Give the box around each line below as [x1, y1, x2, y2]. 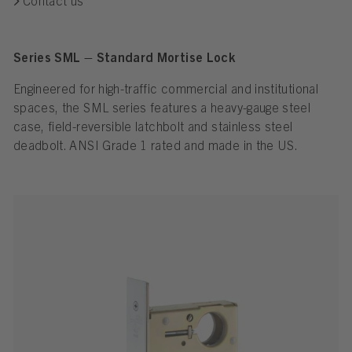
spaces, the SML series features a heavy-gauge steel [13, 103, 311, 117]
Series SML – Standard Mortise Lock [13, 53, 236, 66]
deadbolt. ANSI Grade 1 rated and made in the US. [13, 141, 299, 155]
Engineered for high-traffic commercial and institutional [13, 84, 319, 98]
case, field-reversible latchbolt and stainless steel [13, 122, 293, 136]
